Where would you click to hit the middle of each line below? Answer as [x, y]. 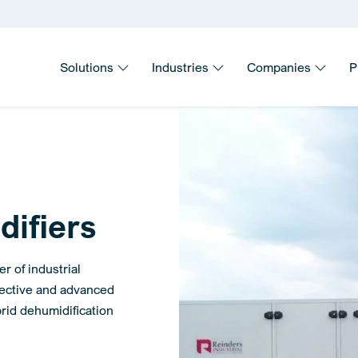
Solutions [88, 67]
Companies [280, 67]
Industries [182, 67]
